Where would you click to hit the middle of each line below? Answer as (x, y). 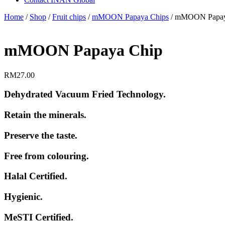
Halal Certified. (36, 176)
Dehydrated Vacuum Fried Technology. (85, 94)
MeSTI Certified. (39, 217)
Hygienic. (23, 197)
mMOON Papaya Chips (130, 17)
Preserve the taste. (41, 135)
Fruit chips (69, 17)
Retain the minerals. (45, 115)
